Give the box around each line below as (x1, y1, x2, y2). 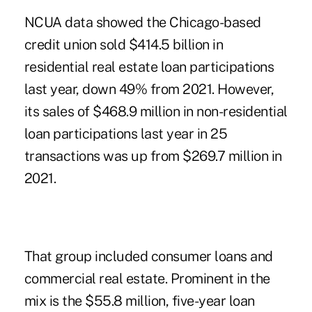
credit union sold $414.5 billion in (24, 36, 224, 54)
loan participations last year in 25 (24, 125, 228, 143)
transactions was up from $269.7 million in (24, 148, 282, 165)
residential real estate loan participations (24, 58, 274, 76)
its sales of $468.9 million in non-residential (24, 103, 288, 120)
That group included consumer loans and (24, 248, 273, 265)
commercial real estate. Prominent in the (24, 270, 270, 288)
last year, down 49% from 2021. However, (24, 81, 274, 98)
